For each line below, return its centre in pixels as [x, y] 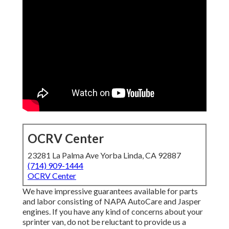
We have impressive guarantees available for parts [110, 191]
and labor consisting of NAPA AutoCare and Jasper [112, 201]
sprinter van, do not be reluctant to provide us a [104, 222]
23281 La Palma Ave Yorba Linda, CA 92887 [104, 155]
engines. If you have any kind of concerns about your [113, 212]
